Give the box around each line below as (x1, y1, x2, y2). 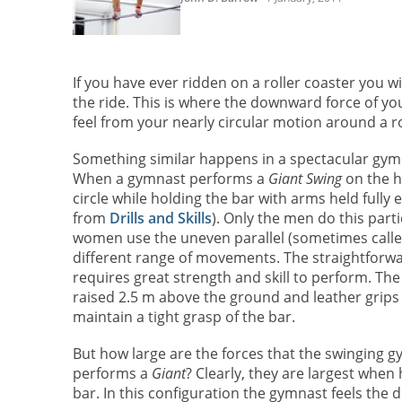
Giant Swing (267, 169, 342, 189)
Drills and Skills (109, 208, 212, 229)
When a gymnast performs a (72, 169, 268, 189)
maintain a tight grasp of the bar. (72, 307, 295, 328)
